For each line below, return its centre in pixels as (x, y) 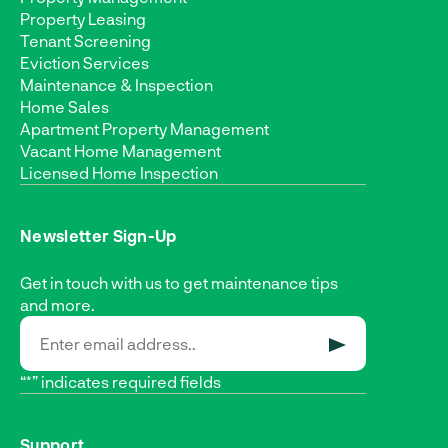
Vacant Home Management (120, 150)
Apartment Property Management (144, 128)
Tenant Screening (85, 40)
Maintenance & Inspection (116, 84)
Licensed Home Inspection (119, 172)
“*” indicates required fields (120, 381)
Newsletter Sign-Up (98, 235)
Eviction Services (84, 62)
